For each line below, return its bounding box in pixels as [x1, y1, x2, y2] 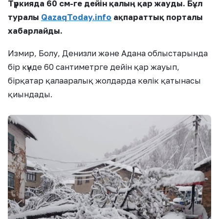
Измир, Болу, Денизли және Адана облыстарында [8, 48, 208, 59]
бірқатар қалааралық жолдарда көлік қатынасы [8, 76, 201, 86]
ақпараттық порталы [111, 12, 203, 22]
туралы [8, 12, 41, 22]
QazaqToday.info [41, 12, 111, 22]
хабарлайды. [8, 26, 63, 36]
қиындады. [8, 89, 52, 100]
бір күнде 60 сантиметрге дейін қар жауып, [8, 62, 179, 72]
